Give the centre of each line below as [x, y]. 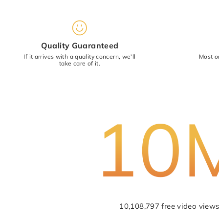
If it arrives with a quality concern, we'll [80, 56]
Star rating [115, 23]
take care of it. [80, 63]
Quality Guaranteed [80, 45]
